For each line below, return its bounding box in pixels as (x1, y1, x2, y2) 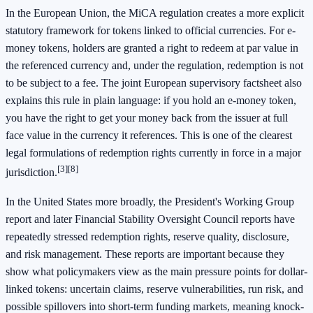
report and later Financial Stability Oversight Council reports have (6, 212, 295, 225)
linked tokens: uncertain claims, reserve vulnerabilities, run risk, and (6, 282, 303, 295)
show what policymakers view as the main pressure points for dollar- (6, 265, 307, 277)
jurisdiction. (6, 166, 57, 179)
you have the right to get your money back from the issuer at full (6, 112, 288, 124)
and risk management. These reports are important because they (6, 247, 284, 260)
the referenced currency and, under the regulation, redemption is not (6, 59, 303, 72)
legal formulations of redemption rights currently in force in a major (6, 147, 301, 159)
